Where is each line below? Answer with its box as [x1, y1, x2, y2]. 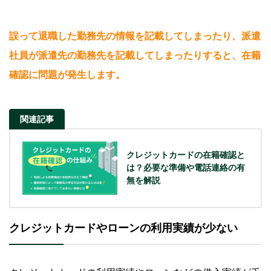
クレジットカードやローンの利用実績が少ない [9, 221, 238, 234]
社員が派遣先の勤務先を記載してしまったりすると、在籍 [9, 50, 261, 60]
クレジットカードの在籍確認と [126, 150, 246, 160]
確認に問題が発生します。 [9, 69, 125, 80]
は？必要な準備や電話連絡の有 [126, 163, 246, 173]
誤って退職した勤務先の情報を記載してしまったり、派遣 [9, 30, 261, 41]
